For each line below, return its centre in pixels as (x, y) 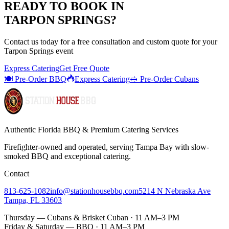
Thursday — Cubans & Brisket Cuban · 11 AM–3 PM (92, 217)
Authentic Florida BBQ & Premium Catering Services (91, 129)
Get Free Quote (84, 68)
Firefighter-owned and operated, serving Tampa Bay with (98, 147)
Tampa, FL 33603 (33, 200)
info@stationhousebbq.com (94, 191)
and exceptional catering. (90, 156)
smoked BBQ (26, 156)
